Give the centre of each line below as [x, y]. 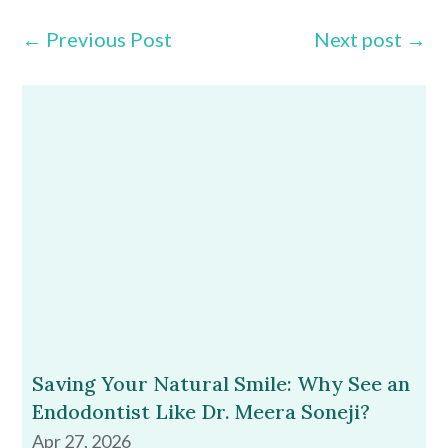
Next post [357, 39]
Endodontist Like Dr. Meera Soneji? [201, 411]
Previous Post [109, 39]
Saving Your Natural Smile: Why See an [221, 383]
